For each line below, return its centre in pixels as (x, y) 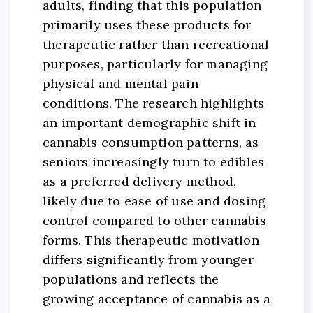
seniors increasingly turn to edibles (154, 161)
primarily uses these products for (147, 24)
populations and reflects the (131, 279)
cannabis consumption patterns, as (151, 142)
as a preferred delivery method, (140, 181)
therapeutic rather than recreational (156, 44)
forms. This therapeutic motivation (151, 240)
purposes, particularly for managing (155, 64)
